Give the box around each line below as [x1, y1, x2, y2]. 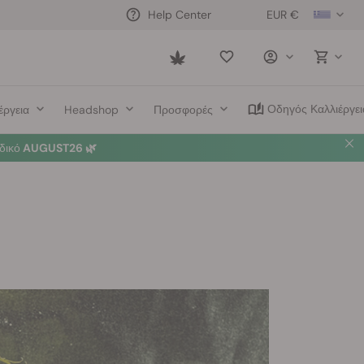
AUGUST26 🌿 [20, 141, 97, 155]
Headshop [63, 102, 119, 117]
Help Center [148, 6, 211, 22]
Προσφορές [154, 102, 214, 117]
